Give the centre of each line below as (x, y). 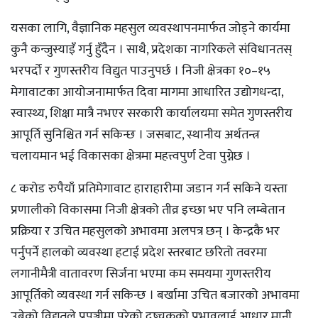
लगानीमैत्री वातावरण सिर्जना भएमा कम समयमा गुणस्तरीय (141, 274)
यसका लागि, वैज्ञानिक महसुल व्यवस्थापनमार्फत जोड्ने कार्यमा (150, 29)
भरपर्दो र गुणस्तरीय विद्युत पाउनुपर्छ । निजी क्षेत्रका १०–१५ (141, 71)
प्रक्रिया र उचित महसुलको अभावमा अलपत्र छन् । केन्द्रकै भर (145, 232)
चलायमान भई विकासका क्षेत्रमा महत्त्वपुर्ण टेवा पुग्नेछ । (131, 157)
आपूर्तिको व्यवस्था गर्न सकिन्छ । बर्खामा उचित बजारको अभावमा (155, 296)
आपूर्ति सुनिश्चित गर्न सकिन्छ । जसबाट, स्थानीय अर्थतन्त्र (135, 135)
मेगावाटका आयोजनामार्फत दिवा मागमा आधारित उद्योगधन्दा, (147, 93)
